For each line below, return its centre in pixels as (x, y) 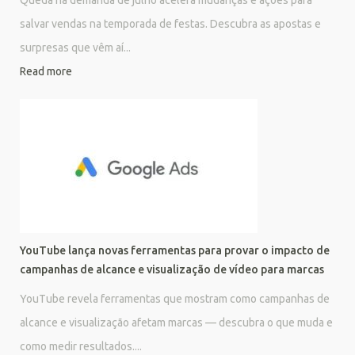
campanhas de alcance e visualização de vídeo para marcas (172, 270)
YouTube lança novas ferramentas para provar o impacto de (175, 251)
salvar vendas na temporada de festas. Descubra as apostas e (170, 24)
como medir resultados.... (81, 347)
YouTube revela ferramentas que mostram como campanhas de (175, 299)
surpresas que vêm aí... (75, 48)
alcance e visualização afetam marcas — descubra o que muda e (176, 323)
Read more (46, 72)
